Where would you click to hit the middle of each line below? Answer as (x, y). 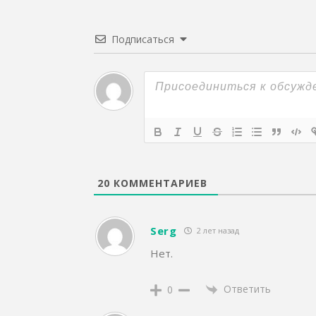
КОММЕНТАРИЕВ (159, 183)
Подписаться (143, 39)
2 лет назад (217, 231)
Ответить (247, 288)
